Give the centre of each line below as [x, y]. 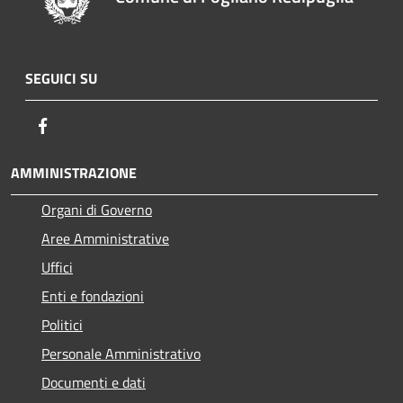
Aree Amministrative [105, 238]
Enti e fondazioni [93, 296]
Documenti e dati [94, 382]
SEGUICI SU [61, 78]
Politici [62, 324]
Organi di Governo [97, 209]
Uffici [57, 267]
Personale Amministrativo [121, 353]
